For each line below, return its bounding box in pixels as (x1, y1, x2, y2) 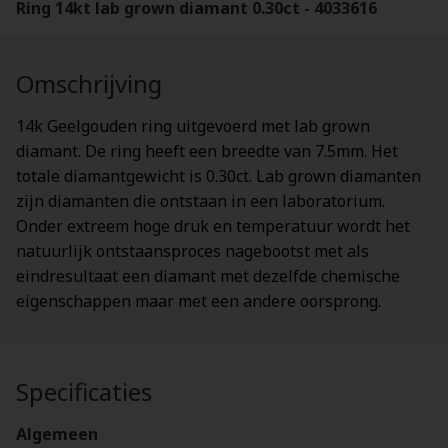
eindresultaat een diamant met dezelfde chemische (16, 265, 400, 287)
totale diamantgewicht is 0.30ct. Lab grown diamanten (16, 165, 421, 187)
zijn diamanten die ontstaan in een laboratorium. (16, 190, 385, 212)
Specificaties (16, 375, 152, 408)
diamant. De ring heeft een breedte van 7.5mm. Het (16, 140, 398, 162)
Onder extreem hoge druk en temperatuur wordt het (16, 215, 410, 237)
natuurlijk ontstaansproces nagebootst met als (16, 240, 369, 262)
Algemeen (16, 423, 98, 445)
